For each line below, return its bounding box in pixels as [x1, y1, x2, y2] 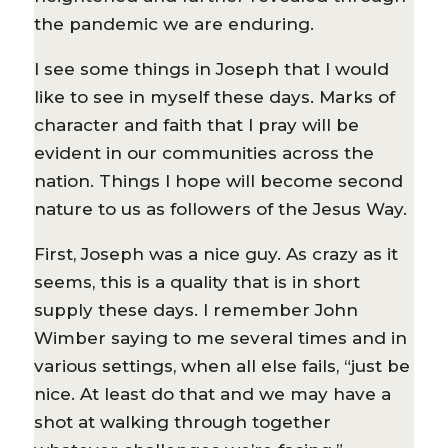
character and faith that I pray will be [33, 114, 359, 135]
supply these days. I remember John [33, 299, 358, 320]
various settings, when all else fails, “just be [33, 355, 410, 376]
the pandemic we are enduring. [33, 13, 314, 34]
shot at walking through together [33, 411, 331, 432]
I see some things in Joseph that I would [33, 58, 389, 79]
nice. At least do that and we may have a [33, 383, 391, 404]
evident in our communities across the [33, 142, 374, 163]
